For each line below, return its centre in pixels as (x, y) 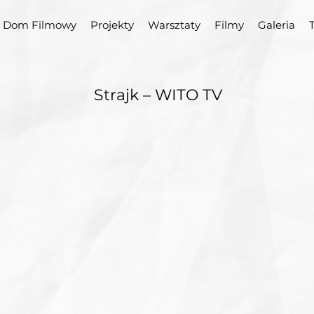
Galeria (277, 25)
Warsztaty (174, 25)
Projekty (112, 25)
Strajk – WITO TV (158, 95)
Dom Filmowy (40, 25)
